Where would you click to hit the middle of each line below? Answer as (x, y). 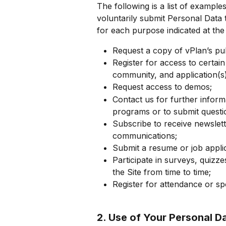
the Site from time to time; (162, 172)
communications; (145, 135)
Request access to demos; (162, 87)
